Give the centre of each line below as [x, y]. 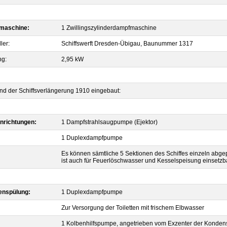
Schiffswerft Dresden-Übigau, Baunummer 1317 [127, 44]
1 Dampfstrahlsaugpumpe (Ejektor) [109, 122]
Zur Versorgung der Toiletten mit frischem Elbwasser [133, 208]
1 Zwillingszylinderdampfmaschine [109, 28]
